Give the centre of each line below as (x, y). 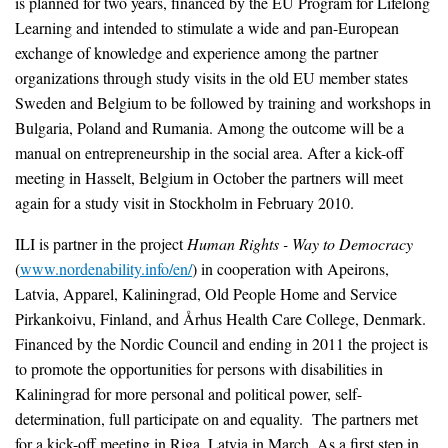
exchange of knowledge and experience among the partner (196, 52)
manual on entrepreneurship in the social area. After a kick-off (209, 152)
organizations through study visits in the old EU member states (211, 77)
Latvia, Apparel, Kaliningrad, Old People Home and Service (206, 293)
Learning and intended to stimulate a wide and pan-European (207, 27)
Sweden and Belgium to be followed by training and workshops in (223, 102)
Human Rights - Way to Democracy (300, 243)
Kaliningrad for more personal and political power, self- (188, 393)
